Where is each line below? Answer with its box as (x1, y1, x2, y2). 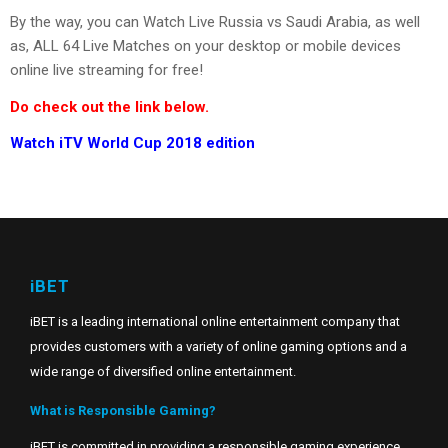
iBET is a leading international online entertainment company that (30, 313, 400, 329)
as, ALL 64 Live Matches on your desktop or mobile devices (10, 36, 401, 55)
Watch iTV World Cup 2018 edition (10, 134, 255, 153)
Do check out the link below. (10, 97, 209, 116)
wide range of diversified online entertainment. (30, 363, 296, 379)
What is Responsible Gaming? (30, 402, 216, 418)
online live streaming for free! (10, 60, 203, 79)
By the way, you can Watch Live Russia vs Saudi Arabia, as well (10, 12, 420, 31)
